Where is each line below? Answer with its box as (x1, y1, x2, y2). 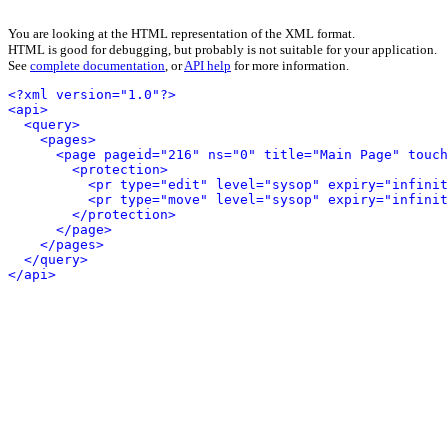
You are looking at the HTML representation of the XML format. (8, 26, 355, 41)
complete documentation (30, 58, 165, 73)
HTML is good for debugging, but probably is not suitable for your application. (8, 42, 437, 57)
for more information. (231, 58, 349, 73)
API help (184, 58, 231, 73)
